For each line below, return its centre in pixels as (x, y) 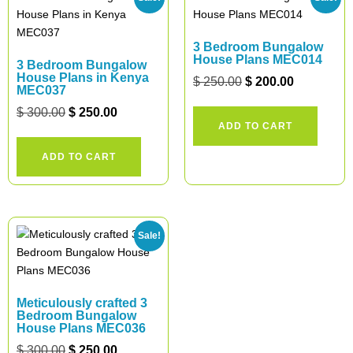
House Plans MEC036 (81, 328)
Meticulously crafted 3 (82, 303)
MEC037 (41, 90)
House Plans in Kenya (83, 78)
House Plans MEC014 (258, 59)
